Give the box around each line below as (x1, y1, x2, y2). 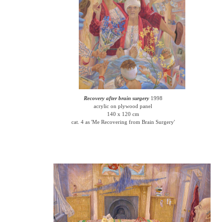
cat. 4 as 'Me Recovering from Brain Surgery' (71, 119, 175, 125)
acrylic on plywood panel (94, 103, 153, 109)
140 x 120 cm (107, 111, 139, 117)
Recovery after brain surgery (83, 95, 149, 101)
